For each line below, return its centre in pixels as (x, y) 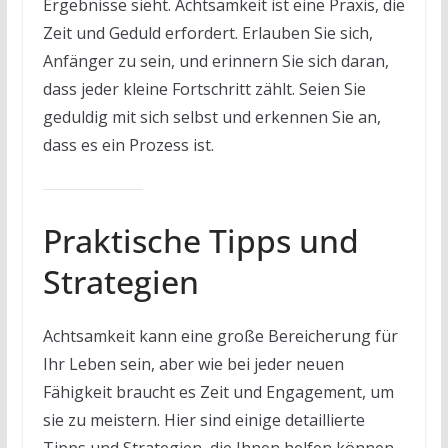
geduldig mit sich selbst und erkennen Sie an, (211, 116)
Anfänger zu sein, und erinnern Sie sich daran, (215, 60)
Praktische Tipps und (200, 240)
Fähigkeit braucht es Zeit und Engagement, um (218, 391)
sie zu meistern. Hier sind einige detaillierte (203, 419)
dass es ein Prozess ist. (128, 144)
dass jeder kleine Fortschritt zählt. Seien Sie (204, 88)
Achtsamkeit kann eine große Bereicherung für (220, 335)
